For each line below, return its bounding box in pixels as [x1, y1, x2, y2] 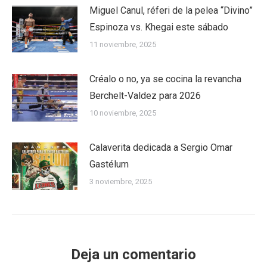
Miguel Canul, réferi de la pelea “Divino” [89, 4, 253, 16]
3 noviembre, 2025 [89, 176, 152, 186]
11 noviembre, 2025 [89, 39, 156, 49]
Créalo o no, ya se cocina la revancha [89, 73, 241, 85]
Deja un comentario [71, 246, 196, 263]
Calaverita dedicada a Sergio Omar [89, 141, 232, 153]
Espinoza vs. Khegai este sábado [89, 21, 228, 33]
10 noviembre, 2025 [89, 108, 156, 117]
